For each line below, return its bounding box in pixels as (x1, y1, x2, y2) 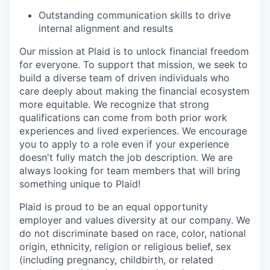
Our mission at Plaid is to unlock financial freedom (19, 45, 249, 57)
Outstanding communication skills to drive (39, 9, 231, 21)
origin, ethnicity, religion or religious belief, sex (19, 240, 231, 253)
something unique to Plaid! (19, 178, 140, 190)
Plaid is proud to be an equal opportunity (19, 201, 208, 213)
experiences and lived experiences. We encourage (19, 125, 247, 137)
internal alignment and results (39, 22, 173, 34)
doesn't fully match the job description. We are (19, 151, 233, 163)
